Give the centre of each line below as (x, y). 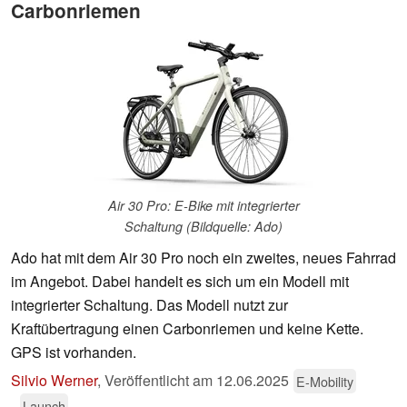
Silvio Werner (54, 381)
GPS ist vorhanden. (74, 352)
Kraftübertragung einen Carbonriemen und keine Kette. (187, 329)
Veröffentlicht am (160, 381)
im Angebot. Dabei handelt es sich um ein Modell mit (180, 282)
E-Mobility (325, 382)
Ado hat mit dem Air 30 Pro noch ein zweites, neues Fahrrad (203, 258)
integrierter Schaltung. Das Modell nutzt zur (149, 305)
